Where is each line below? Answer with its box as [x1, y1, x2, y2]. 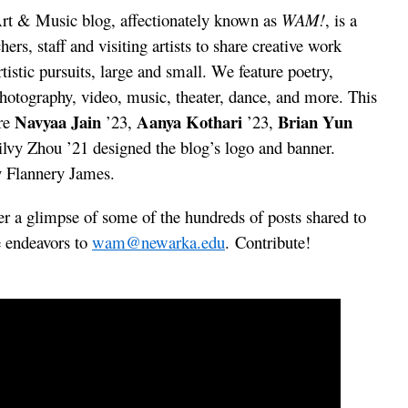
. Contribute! [225, 230, 311, 253]
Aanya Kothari [137, 109, 242, 134]
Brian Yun [278, 109, 352, 134]
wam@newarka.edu [92, 230, 225, 253]
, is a [325, 8, 357, 31]
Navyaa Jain [15, 109, 101, 134]
